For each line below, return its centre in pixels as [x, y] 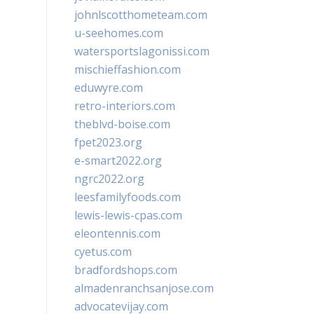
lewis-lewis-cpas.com [128, 215]
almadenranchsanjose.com [144, 288]
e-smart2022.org [118, 161]
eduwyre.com [109, 88]
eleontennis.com [117, 233]
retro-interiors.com [125, 106]
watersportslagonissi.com [142, 51]
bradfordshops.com [126, 270]
